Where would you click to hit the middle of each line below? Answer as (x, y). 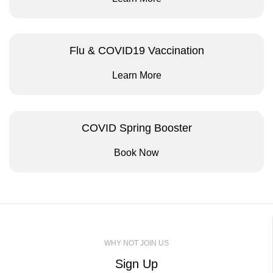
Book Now (136, 152)
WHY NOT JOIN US (136, 243)
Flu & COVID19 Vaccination (136, 50)
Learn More (136, 75)
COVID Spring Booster (136, 128)
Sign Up (136, 264)
